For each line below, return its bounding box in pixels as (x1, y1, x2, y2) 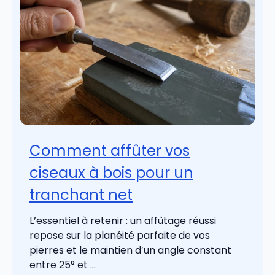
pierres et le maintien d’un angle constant (29, 243, 231, 258)
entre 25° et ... (29, 258, 96, 273)
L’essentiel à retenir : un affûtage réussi (29, 214, 216, 228)
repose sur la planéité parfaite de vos (29, 228, 210, 243)
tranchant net (29, 185, 133, 206)
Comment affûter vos (29, 141, 190, 161)
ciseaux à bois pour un (29, 163, 193, 184)
